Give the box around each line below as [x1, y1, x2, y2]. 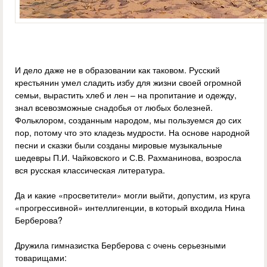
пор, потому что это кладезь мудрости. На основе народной [15, 126, 250, 139]
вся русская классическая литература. [15, 164, 165, 176]
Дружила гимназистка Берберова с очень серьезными [15, 239, 226, 252]
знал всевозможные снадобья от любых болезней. [15, 101, 213, 114]
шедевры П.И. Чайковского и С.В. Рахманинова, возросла [15, 151, 241, 164]
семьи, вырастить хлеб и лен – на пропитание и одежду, [15, 89, 237, 101]
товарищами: [15, 252, 67, 264]
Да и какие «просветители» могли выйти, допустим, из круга [15, 189, 250, 201]
